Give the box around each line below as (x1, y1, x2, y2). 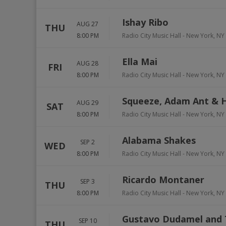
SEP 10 (78, 216, 97, 225)
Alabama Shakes (122, 134, 196, 146)
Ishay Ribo (122, 16, 168, 28)
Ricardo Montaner (122, 174, 204, 186)
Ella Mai (122, 55, 157, 68)
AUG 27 (77, 19, 98, 28)
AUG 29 (77, 98, 98, 107)
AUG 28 (77, 59, 98, 68)
